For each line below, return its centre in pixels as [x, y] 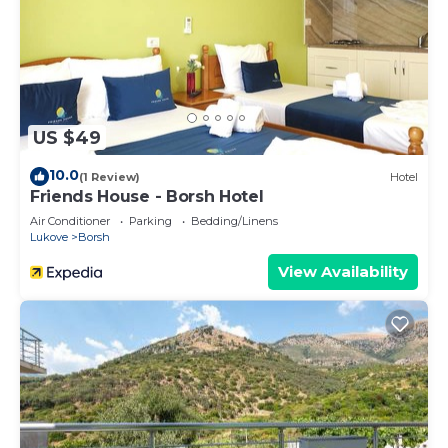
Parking [150, 221]
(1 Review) [109, 176]
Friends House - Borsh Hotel [147, 197]
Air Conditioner [70, 221]
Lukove [49, 237]
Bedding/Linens [234, 221]
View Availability [343, 272]
